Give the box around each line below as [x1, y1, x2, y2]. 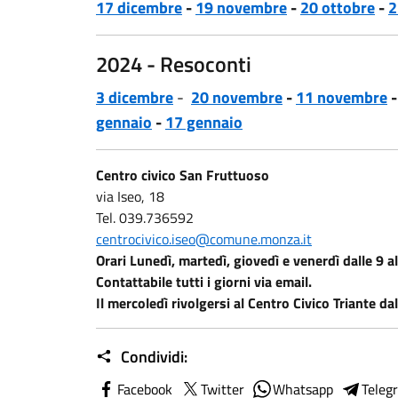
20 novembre [191, 85, 283, 109]
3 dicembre [96, 85, 173, 109]
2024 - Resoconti [96, 48, 251, 80]
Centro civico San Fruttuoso [96, 164, 269, 186]
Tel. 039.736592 [96, 207, 194, 228]
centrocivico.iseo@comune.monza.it [96, 228, 312, 250]
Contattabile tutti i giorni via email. [96, 271, 312, 292]
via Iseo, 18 [96, 186, 164, 207]
